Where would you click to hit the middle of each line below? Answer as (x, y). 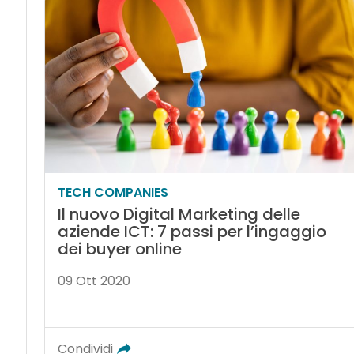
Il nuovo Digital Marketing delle (179, 215)
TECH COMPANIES (113, 193)
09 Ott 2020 (94, 281)
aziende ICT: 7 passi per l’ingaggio (192, 232)
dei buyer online (119, 249)
